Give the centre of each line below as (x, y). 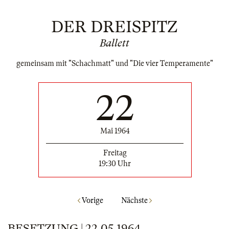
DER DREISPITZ (114, 27)
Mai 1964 (115, 131)
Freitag (115, 153)
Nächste (135, 200)
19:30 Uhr (115, 164)
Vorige (91, 200)
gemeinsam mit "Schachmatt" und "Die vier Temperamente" (114, 64)
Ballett (114, 43)
